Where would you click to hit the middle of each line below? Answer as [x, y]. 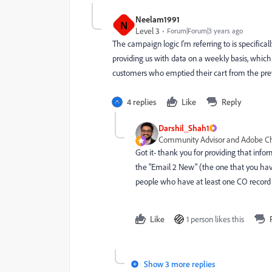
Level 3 [148, 31]
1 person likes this [215, 219]
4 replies [141, 102]
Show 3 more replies [179, 264]
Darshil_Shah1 [184, 128]
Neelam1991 [158, 19]
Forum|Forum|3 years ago [205, 31]
